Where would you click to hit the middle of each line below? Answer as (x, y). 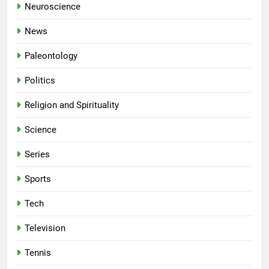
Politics (40, 81)
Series (37, 155)
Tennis (38, 253)
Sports (38, 179)
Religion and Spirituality (72, 105)
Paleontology (51, 56)
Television (45, 228)
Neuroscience (53, 7)
